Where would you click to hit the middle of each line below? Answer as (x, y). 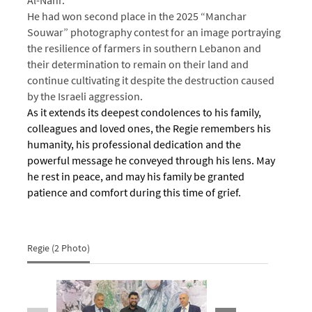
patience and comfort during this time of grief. (134, 192)
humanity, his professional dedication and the (134, 144)
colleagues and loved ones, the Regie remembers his (149, 128)
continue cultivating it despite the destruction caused (151, 80)
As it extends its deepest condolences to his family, (144, 112)
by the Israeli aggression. (85, 96)
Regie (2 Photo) (58, 248)
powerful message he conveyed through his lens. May (151, 160)
